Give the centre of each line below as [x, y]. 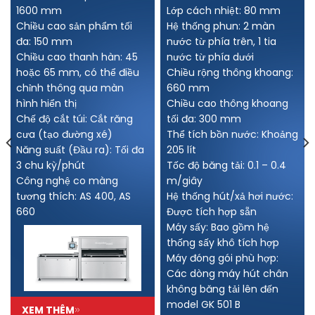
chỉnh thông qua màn [70, 88]
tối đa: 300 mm [204, 118]
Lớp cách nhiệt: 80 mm [223, 10]
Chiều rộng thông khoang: [230, 72]
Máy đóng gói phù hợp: [222, 258]
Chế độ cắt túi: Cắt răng [75, 118]
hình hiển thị [47, 103]
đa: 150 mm [45, 41]
